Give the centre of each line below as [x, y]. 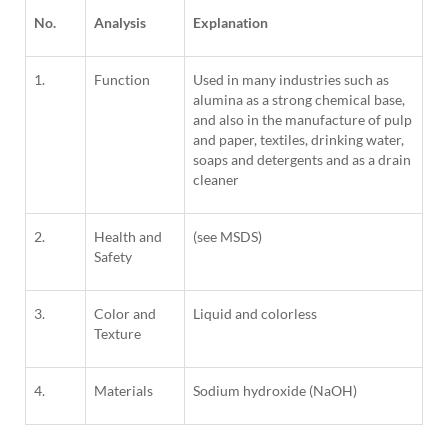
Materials [123, 391]
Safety [113, 257]
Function [122, 80]
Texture [117, 334]
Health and [128, 237]
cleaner [216, 180]
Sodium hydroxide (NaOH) [275, 391]
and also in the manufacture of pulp [302, 120]
